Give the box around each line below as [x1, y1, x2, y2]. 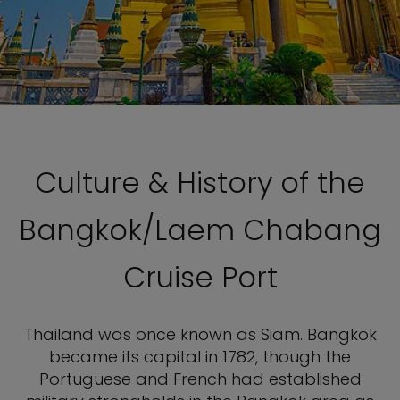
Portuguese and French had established [38, 368, 362, 390]
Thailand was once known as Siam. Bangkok [23, 323, 377, 346]
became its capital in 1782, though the [49, 346, 351, 368]
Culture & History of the [35, 162, 365, 203]
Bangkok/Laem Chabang [19, 210, 381, 250]
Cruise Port [122, 257, 278, 297]
